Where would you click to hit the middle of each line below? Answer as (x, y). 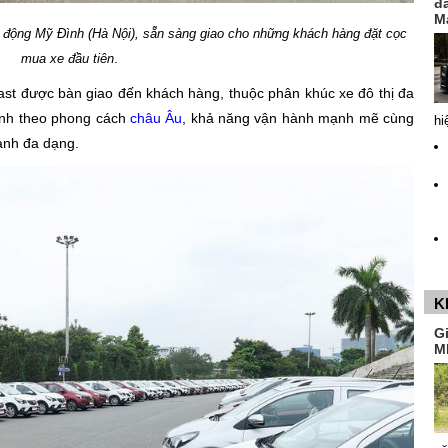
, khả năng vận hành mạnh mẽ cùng (298, 117)
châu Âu (156, 117)
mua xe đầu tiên (67, 58)
